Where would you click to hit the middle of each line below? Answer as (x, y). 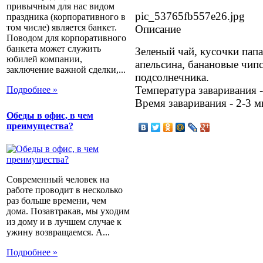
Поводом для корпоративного (66, 38)
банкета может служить (54, 48)
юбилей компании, (44, 59)
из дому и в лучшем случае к (64, 222)
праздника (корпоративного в (66, 16)
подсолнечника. (172, 77)
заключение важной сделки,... (66, 69)
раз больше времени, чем (56, 201)
